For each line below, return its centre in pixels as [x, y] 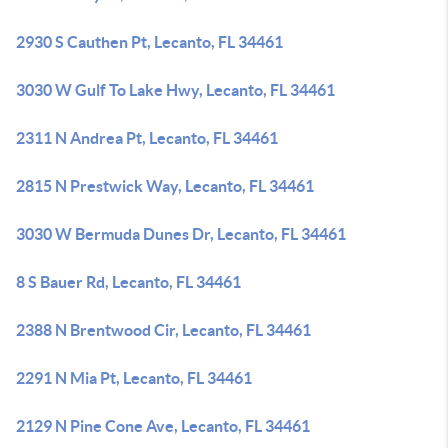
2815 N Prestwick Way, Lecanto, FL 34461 [165, 186]
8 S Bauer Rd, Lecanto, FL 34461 [128, 282]
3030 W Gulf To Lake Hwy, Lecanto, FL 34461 [175, 90]
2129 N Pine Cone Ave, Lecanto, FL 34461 [163, 426]
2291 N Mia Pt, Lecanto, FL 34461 [134, 378]
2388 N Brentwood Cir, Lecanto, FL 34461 [163, 330]
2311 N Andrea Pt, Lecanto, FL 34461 [147, 138]
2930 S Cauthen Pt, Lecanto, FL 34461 [149, 42]
